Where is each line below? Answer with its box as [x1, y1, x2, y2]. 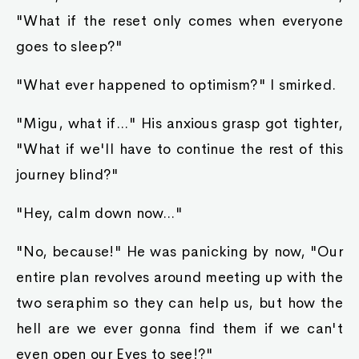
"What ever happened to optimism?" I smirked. [16, 76, 337, 94]
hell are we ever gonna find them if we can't [16, 320, 343, 337]
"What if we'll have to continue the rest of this [16, 140, 343, 158]
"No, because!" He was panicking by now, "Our [16, 243, 343, 260]
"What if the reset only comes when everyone [16, 12, 343, 30]
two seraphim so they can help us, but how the [16, 294, 343, 312]
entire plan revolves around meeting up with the [16, 268, 343, 286]
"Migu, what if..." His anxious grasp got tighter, [16, 115, 343, 132]
